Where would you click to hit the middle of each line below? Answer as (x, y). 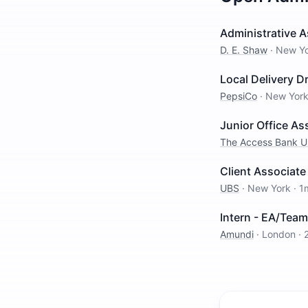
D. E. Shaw (244, 50)
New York (269, 188)
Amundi (237, 234)
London (279, 234)
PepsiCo (239, 96)
